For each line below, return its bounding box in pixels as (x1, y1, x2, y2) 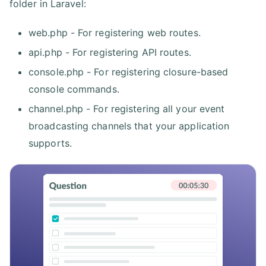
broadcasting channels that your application (28, 120, 230, 132)
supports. (28, 137, 72, 150)
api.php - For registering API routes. (28, 46, 191, 59)
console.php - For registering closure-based (28, 66, 229, 78)
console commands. (28, 83, 119, 96)
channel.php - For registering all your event (28, 103, 225, 115)
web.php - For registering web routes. (28, 27, 201, 39)
